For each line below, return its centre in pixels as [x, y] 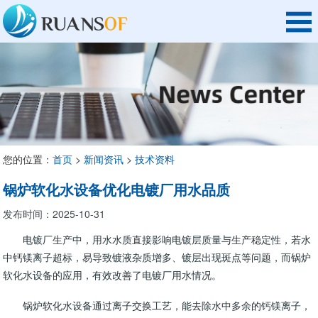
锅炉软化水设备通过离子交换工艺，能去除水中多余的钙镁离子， [157, 305]
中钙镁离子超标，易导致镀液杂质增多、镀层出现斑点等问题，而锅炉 [157, 257]
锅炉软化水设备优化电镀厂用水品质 [117, 190]
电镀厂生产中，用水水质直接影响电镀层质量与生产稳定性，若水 [157, 240]
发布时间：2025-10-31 [54, 214]
